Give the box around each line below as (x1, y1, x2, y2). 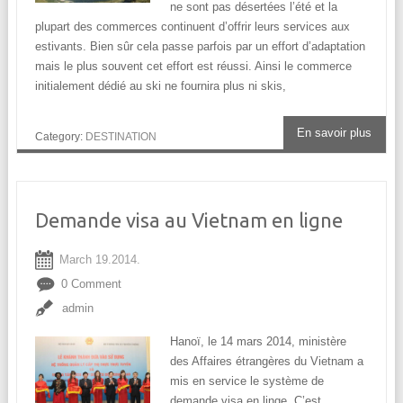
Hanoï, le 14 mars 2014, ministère (169, 335, 346, 349)
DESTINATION (85, 130, 157, 143)
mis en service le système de (169, 374, 324, 389)
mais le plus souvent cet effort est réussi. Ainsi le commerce (34, 59, 352, 74)
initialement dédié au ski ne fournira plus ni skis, (34, 79, 286, 94)
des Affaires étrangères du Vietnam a (169, 354, 363, 369)
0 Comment (60, 277, 121, 291)
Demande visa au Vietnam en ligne (34, 209, 343, 232)
